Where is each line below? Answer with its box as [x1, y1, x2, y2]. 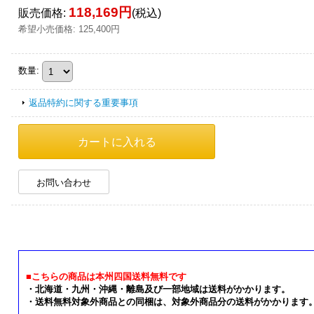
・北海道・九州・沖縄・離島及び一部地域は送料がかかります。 [26, 284, 290, 294]
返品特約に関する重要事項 [29, 97, 138, 108]
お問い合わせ [36, 177, 91, 188]
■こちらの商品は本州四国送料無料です [26, 271, 186, 282]
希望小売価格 [18, 24, 73, 34]
